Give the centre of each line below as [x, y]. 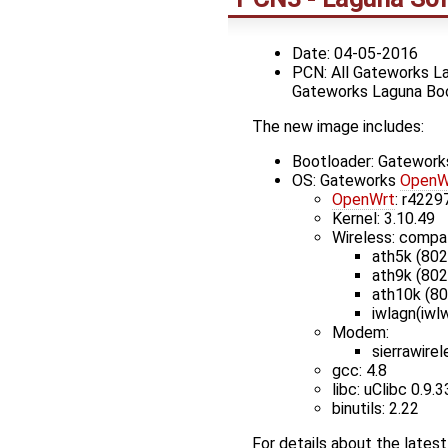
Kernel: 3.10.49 [383, 218]
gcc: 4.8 [359, 370]
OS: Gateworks [346, 180]
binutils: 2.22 [375, 408]
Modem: [360, 332]
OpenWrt [363, 199]
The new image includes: [338, 126]
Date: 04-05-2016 [355, 53]
